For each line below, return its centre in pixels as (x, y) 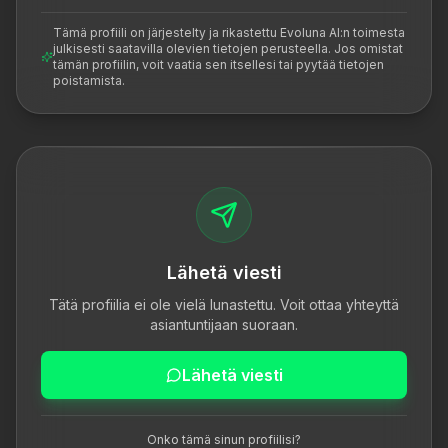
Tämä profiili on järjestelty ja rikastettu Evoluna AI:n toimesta (229, 32)
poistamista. (89, 80)
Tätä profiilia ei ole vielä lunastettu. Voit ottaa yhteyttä (224, 304)
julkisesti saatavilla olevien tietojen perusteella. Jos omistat (228, 48)
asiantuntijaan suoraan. (224, 324)
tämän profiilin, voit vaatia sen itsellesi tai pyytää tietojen (218, 64)
